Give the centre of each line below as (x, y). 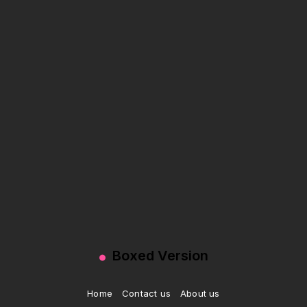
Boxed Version (158, 256)
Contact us (147, 293)
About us (200, 293)
